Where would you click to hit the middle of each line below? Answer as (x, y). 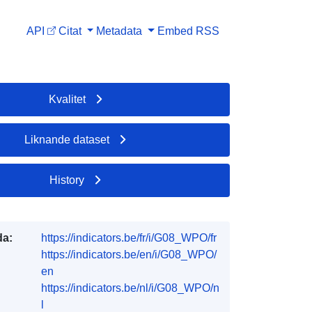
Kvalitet (67, 99)
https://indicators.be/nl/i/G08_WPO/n (130, 288)
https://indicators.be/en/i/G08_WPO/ (128, 254)
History (67, 180)
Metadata (119, 31)
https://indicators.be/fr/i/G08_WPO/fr (128, 237)
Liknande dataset (67, 139)
